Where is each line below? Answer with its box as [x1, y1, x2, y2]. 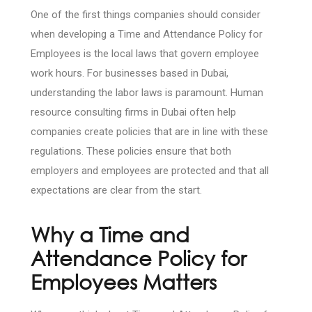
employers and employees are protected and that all [31, 164, 269, 178]
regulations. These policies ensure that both [31, 145, 231, 158]
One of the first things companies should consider [31, 8, 260, 22]
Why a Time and [31, 221, 189, 247]
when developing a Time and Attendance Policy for [31, 28, 263, 41]
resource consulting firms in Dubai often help [31, 106, 236, 119]
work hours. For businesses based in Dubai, [31, 67, 228, 80]
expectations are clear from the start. [31, 184, 202, 197]
